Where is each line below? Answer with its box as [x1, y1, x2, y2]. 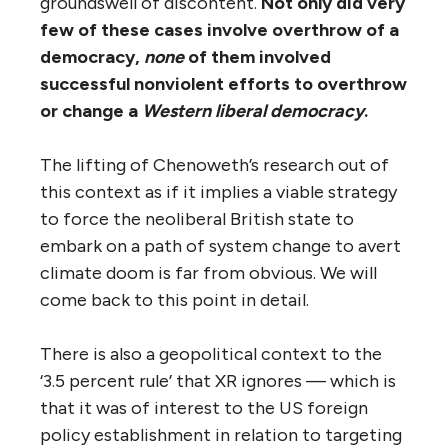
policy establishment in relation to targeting [40, 423, 402, 446]
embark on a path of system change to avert [40, 234, 401, 257]
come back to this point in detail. [40, 288, 309, 311]
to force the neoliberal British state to [40, 207, 354, 230]
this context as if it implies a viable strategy [40, 180, 397, 203]
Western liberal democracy [142, 99, 364, 122]
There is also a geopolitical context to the [40, 342, 382, 365]
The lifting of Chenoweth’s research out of [40, 153, 389, 176]
